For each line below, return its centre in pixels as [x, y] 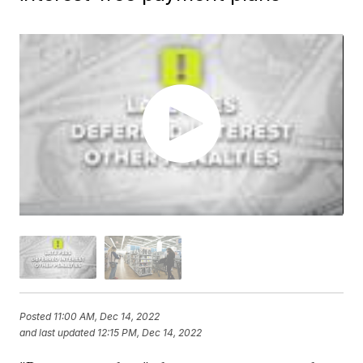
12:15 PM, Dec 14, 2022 [150, 333]
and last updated [58, 333]
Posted [37, 317]
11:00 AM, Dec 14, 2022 [107, 317]
